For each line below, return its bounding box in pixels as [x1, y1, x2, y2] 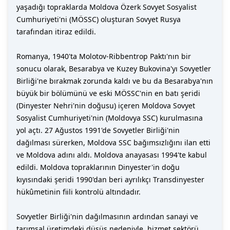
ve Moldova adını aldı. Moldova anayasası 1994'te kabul [16, 150, 207, 160]
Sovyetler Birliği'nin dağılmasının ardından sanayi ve [16, 212, 198, 221]
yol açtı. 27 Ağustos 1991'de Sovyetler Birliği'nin [16, 125, 180, 135]
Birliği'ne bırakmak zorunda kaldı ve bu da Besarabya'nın [16, 76, 213, 86]
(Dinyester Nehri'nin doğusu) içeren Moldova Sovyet [16, 101, 195, 110]
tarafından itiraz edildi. [16, 27, 96, 36]
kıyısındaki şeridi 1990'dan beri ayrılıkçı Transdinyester [16, 175, 204, 184]
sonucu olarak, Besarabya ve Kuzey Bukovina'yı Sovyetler [16, 64, 211, 73]
